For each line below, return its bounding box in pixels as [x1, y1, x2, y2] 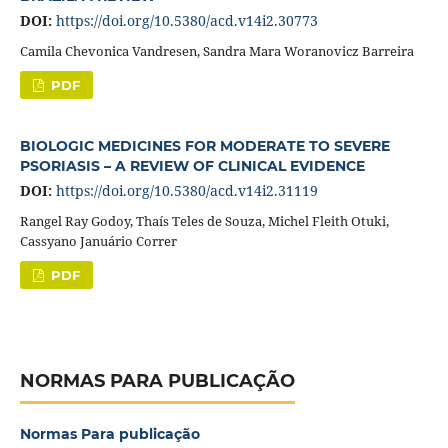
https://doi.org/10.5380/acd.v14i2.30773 [55, 10, 318, 30]
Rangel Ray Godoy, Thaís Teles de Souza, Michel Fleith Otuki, [19, 211, 389, 230]
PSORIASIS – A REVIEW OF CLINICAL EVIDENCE [19, 156, 365, 175]
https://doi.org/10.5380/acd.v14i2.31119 [55, 180, 318, 200]
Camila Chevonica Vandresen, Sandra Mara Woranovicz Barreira [19, 41, 414, 60]
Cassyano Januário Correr [19, 231, 177, 250]
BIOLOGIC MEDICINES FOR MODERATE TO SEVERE [19, 136, 390, 155]
